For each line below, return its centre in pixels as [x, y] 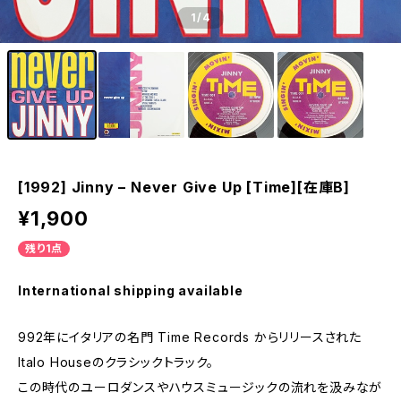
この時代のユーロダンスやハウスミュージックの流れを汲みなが [200, 387]
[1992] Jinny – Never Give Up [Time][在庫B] [184, 187]
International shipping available [131, 290]
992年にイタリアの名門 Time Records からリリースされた [190, 337]
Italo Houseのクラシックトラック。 [116, 362]
